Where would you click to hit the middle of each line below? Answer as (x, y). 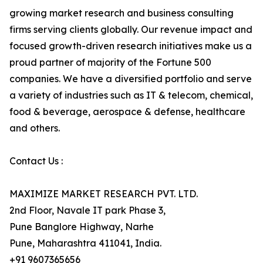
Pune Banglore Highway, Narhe (82, 227)
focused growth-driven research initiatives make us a (131, 46)
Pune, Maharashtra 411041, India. (85, 243)
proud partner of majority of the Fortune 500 (110, 63)
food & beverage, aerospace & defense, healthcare (127, 112)
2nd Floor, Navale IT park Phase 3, (87, 210)
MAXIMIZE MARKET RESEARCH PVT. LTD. (104, 194)
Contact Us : (36, 161)
